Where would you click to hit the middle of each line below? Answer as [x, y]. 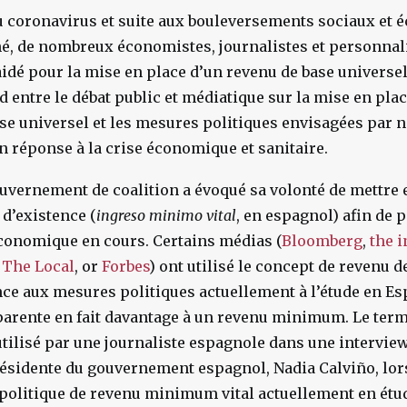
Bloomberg [322, 241]
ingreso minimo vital [166, 215]
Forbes [124, 266]
